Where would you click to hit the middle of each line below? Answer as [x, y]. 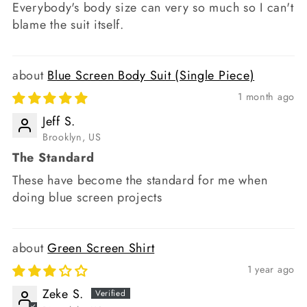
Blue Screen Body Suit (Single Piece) [151, 75]
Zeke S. [63, 294]
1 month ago [266, 96]
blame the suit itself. [68, 24]
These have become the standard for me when [140, 181]
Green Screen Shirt [101, 248]
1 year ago [271, 270]
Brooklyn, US [72, 137]
